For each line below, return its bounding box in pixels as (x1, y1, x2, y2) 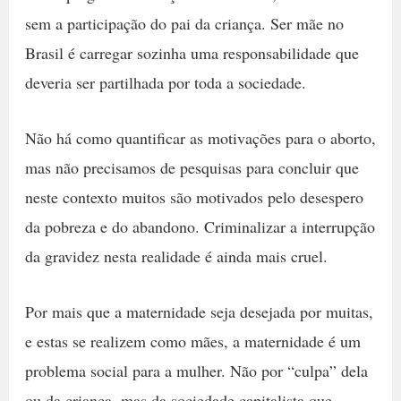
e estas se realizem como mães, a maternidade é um (24, 329, 361, 352)
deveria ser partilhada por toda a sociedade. (24, 72, 311, 94)
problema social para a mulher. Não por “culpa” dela (24, 359, 368, 381)
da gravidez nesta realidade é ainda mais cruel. (24, 244, 328, 267)
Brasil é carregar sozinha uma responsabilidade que (24, 42, 359, 64)
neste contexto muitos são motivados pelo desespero (24, 185, 363, 208)
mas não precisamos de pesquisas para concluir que (24, 156, 359, 178)
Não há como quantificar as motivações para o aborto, (24, 126, 376, 149)
